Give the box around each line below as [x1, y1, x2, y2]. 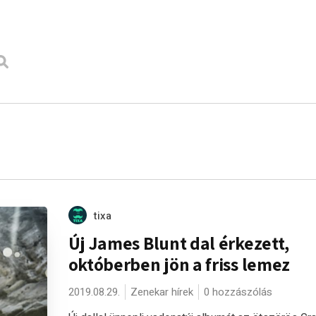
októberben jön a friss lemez [68, 253, 291, 276]
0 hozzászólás [203, 284, 272, 300]
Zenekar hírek [130, 284, 193, 300]
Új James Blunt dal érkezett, [68, 231, 290, 255]
